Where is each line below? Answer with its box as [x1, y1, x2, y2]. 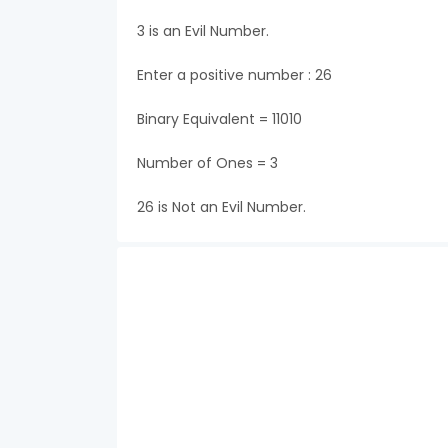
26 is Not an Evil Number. [137, 197, 306, 217]
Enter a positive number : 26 [137, 65, 332, 85]
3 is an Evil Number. [137, 21, 269, 41]
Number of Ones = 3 [137, 153, 278, 173]
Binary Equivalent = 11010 [137, 109, 302, 129]
